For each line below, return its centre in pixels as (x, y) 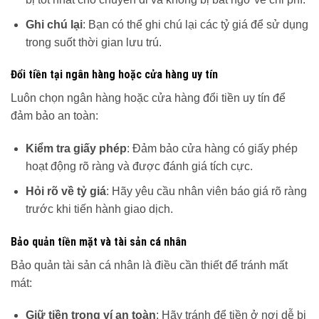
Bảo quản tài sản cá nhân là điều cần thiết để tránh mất (149, 265)
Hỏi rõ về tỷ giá (66, 191)
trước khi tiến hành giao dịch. (99, 209)
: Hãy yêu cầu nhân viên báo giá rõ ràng (206, 191)
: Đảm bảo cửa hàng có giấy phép (212, 149)
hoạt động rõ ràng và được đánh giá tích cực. (139, 167)
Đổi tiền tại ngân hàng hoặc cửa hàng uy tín (114, 75)
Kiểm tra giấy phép (76, 149)
